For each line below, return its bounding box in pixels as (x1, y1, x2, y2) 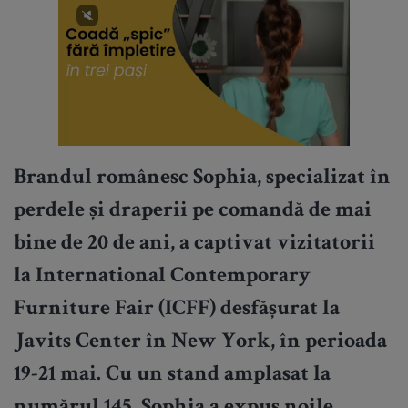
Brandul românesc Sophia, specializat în (14, 168, 391, 190)
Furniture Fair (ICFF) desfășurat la (14, 299, 340, 321)
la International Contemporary (14, 266, 311, 289)
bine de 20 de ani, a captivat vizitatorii (14, 233, 375, 256)
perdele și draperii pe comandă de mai (14, 200, 372, 223)
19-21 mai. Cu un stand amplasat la (14, 364, 331, 387)
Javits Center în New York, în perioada (14, 331, 387, 354)
